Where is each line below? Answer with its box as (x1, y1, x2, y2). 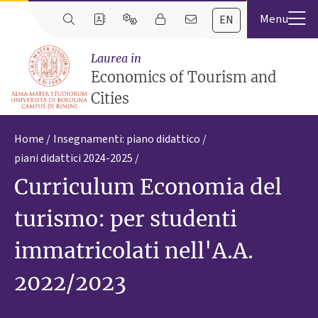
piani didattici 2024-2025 (14, 150, 133, 167)
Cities (91, 89, 130, 108)
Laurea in (91, 51, 142, 66)
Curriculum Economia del (14, 173, 282, 201)
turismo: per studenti (14, 205, 237, 233)
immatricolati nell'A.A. (14, 237, 253, 265)
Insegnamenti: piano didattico (53, 131, 200, 148)
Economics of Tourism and (91, 68, 277, 87)
